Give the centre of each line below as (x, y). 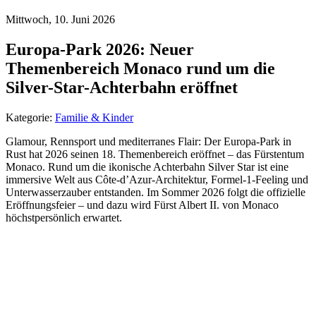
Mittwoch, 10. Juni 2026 (60, 19)
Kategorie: (30, 117)
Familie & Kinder (94, 117)
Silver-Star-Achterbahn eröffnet (122, 87)
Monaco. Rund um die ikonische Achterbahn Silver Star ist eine (147, 166)
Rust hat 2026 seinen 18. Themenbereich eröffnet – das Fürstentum (155, 154)
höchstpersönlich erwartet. (64, 217)
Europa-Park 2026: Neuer (100, 49)
